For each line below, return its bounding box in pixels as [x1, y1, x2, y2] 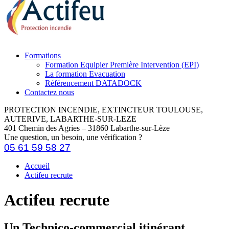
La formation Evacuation [45, 70, 125, 78]
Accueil [25, 162, 50, 170]
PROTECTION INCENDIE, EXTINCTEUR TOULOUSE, [4, 105, 203, 114]
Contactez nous [25, 88, 74, 97]
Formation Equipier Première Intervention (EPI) [45, 60, 199, 69]
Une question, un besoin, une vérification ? [4, 133, 142, 142]
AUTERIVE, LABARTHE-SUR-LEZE [4, 114, 136, 123]
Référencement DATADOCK [45, 79, 142, 87]
